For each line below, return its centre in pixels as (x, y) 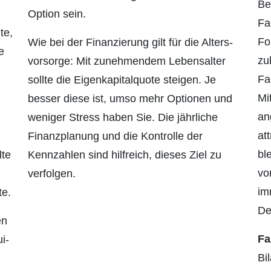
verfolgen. (52, 174)
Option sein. (57, 14)
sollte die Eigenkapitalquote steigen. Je (122, 80)
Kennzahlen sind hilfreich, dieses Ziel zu (125, 155)
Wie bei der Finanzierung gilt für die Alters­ (130, 43)
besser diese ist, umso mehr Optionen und (130, 99)
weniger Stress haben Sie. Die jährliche (123, 118)
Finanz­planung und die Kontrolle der (115, 136)
